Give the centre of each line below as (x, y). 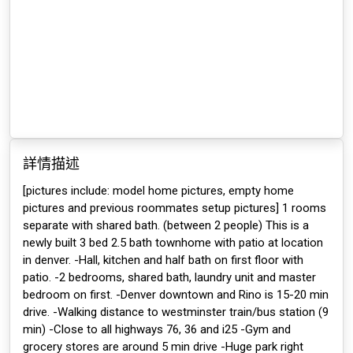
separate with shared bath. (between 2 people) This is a (166, 225)
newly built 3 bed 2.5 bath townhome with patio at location (173, 243)
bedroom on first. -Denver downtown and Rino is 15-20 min (176, 295)
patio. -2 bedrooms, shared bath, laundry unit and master (169, 277)
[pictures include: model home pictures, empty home (158, 191)
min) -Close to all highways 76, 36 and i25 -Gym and (157, 329)
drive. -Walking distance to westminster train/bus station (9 (176, 312)
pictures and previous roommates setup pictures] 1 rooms (175, 208)
